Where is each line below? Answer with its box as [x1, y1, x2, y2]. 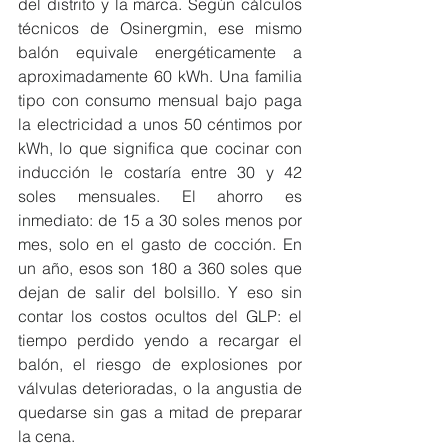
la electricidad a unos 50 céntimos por [18, 114, 302, 134]
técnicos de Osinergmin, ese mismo [18, 18, 302, 38]
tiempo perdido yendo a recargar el [18, 330, 302, 350]
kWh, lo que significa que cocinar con [18, 138, 302, 158]
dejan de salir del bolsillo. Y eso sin [18, 282, 302, 302]
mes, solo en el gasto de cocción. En [18, 234, 302, 254]
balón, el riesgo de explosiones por [18, 354, 302, 374]
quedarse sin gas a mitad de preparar [18, 402, 302, 422]
